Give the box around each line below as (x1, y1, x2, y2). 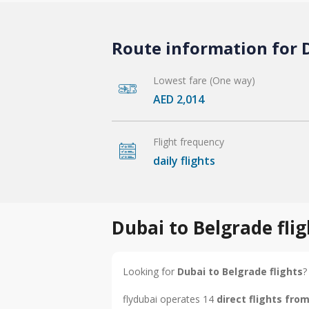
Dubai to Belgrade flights (177, 264, 303, 278)
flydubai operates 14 (123, 292, 217, 306)
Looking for (123, 264, 177, 278)
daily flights (153, 152, 215, 168)
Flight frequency (153, 134, 224, 148)
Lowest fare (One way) (153, 73, 255, 87)
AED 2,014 (153, 91, 204, 107)
